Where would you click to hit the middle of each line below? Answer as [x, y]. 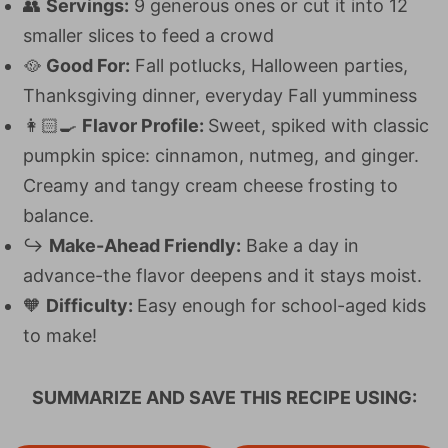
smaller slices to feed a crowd [148, 35]
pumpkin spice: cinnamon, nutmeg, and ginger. [221, 155]
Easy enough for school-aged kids [281, 305]
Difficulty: [91, 305]
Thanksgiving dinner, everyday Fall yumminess [220, 95]
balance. [58, 215]
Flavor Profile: [145, 125]
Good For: [88, 65]
